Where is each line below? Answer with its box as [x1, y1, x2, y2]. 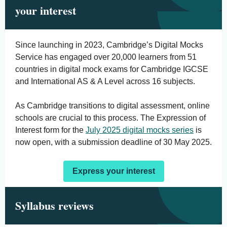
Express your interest [72, 167, 155, 175]
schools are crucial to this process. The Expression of [15, 113, 206, 122]
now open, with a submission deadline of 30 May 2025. [15, 138, 212, 146]
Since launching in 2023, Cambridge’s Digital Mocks [15, 41, 203, 49]
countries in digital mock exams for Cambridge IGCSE [15, 65, 208, 73]
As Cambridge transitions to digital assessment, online [15, 101, 210, 110]
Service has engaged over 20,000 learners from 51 [15, 53, 197, 61]
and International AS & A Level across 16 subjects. [15, 77, 195, 86]
